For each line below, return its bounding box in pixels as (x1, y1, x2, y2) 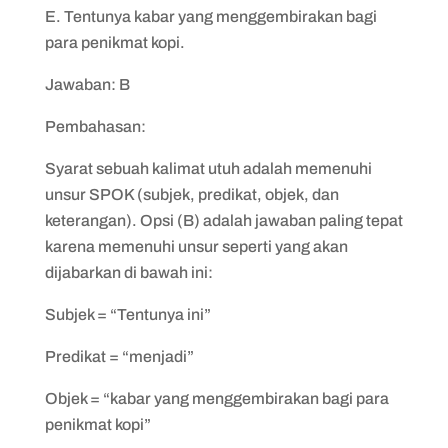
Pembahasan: (44, 118, 146, 135)
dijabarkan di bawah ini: (44, 264, 213, 281)
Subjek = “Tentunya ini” (44, 306, 211, 323)
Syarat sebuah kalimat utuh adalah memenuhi (44, 160, 372, 177)
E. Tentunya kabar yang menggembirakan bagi (44, 8, 377, 25)
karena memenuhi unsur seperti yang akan (44, 238, 348, 255)
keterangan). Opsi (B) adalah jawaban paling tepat (44, 212, 403, 229)
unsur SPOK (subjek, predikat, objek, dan (44, 186, 339, 203)
